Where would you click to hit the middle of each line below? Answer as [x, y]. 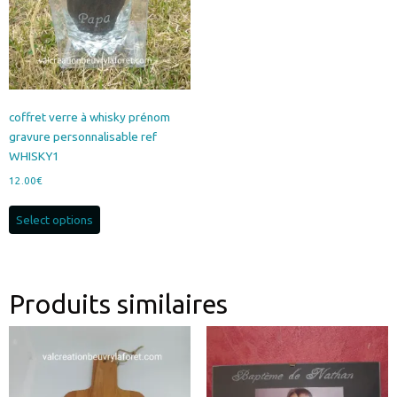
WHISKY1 [34, 156]
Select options [54, 219]
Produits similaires [118, 304]
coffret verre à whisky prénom [90, 117]
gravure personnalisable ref [83, 136]
